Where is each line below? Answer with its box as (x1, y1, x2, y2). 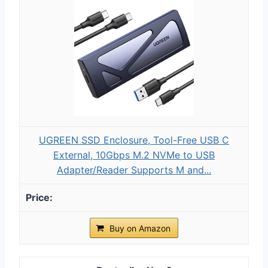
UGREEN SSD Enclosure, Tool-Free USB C (39, 133, 229, 146)
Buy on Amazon (109, 223, 170, 233)
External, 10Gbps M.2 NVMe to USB (53, 148, 215, 161)
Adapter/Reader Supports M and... (57, 163, 211, 176)
